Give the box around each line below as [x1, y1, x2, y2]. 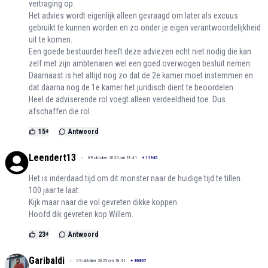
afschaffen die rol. [29, 106, 92, 117]
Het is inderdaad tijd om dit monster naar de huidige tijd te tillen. [29, 173, 242, 184]
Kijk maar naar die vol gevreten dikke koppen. [29, 197, 179, 208]
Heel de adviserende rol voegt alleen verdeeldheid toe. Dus [29, 95, 226, 105]
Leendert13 [29, 152, 76, 164]
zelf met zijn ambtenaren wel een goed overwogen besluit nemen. [29, 59, 252, 69]
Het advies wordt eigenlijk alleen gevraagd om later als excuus [29, 11, 238, 21]
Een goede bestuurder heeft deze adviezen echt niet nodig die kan [29, 47, 251, 57]
